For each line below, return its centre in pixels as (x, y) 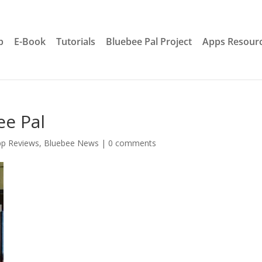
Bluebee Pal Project (149, 42)
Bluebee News (72, 143)
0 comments (132, 143)
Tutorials (76, 42)
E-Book (30, 42)
